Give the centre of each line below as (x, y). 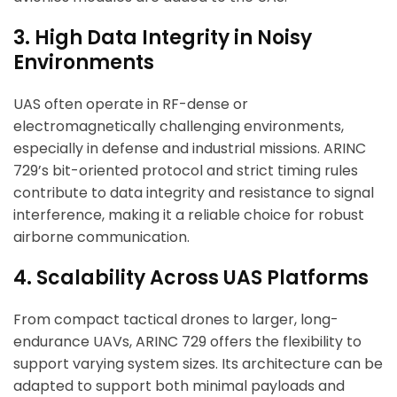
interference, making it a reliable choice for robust (189, 215)
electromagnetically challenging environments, (179, 127)
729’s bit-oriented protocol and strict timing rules (186, 171)
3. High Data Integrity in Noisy (163, 38)
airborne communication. (101, 237)
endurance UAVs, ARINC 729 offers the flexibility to (187, 342)
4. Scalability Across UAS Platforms (191, 278)
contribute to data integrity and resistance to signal (194, 193)
